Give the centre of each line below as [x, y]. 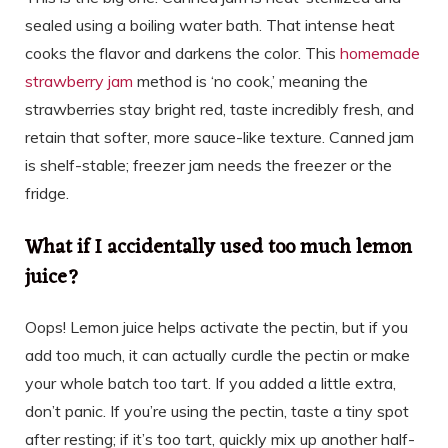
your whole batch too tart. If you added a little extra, [210, 382]
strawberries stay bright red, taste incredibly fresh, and [219, 108]
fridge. [47, 192]
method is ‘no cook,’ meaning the [250, 80]
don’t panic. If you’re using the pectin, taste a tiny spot [217, 410]
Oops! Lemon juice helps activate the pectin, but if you [216, 326]
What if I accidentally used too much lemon [218, 247]
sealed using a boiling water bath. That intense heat [210, 24]
